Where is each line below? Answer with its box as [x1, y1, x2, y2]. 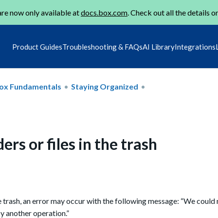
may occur [51, 196, 87, 206]
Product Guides [12, 42, 62, 51]
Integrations [175, 42, 216, 51]
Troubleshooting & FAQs [62, 42, 143, 51]
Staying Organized [71, 81, 138, 91]
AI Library [143, 42, 175, 51]
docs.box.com [81, 8, 127, 17]
